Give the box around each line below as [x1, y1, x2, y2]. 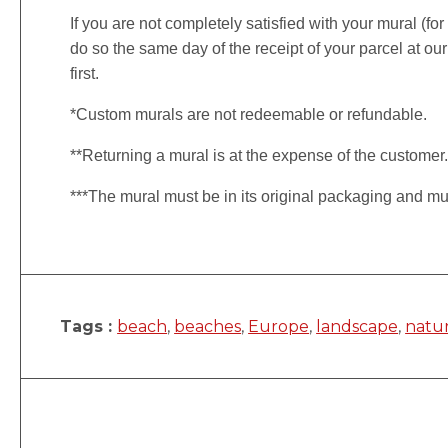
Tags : [60, 316, 118, 336]
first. [70, 64, 100, 82]
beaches [174, 316, 242, 336]
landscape [316, 316, 399, 336]
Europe [248, 316, 310, 336]
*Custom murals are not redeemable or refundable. [70, 105, 428, 123]
